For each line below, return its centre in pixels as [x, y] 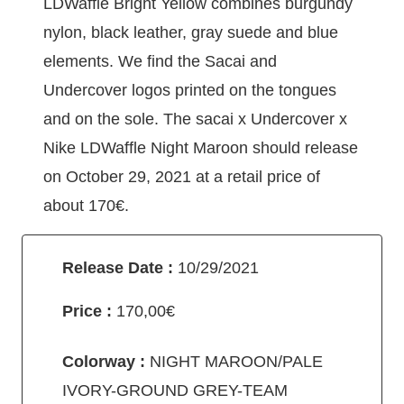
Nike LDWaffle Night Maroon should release [201, 148]
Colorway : [104, 362]
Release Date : [120, 268]
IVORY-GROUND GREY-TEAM [175, 391]
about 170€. [86, 206]
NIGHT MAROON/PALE [234, 362]
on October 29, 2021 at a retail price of [182, 177]
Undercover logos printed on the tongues [190, 91]
